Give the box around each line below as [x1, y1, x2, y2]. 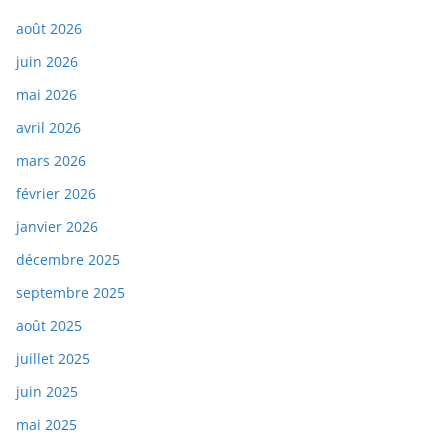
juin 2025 [16, 382, 78, 402]
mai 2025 [16, 415, 77, 435]
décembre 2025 [16, 250, 120, 270]
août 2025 [16, 316, 82, 336]
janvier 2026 [16, 217, 98, 237]
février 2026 [16, 184, 96, 204]
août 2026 [16, 19, 82, 39]
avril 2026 [16, 118, 81, 138]
